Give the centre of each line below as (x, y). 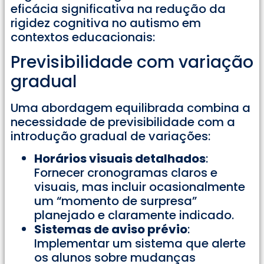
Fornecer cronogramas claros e (126, 173)
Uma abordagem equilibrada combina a (131, 108)
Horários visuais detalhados (120, 159)
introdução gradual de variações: (110, 136)
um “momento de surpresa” (115, 201)
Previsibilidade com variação (132, 62)
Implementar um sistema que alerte (140, 244)
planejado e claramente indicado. (134, 215)
